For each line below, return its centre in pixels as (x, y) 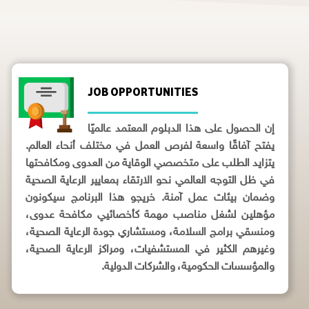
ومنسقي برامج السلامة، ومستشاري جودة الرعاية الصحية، (150, 233)
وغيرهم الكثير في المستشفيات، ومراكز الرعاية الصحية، (150, 250)
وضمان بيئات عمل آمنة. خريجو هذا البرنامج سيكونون (150, 198)
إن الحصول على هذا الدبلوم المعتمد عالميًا (181, 129)
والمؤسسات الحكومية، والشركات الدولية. (187, 267)
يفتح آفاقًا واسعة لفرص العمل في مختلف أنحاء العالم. (150, 147)
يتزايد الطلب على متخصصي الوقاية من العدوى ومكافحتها (150, 164)
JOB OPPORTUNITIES (142, 91)
